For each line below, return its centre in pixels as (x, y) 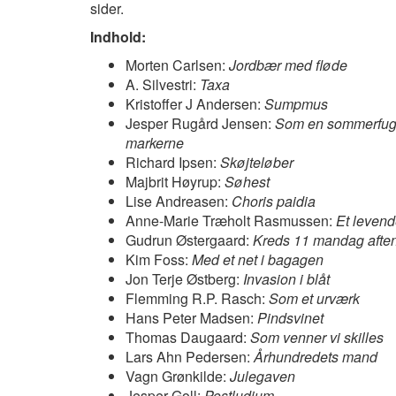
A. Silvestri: (163, 84)
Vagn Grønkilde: (178, 376)
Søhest (247, 182)
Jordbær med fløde (288, 65)
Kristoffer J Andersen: (195, 104)
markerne (155, 143)
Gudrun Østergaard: (189, 240)
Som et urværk (314, 298)
